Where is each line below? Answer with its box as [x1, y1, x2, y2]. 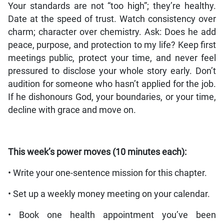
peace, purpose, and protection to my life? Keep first [7, 40, 216, 50]
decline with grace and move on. [7, 105, 136, 115]
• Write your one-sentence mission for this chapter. [7, 168, 207, 178]
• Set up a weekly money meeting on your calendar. [7, 189, 210, 199]
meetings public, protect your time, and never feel [7, 53, 216, 63]
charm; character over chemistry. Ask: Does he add [7, 27, 216, 37]
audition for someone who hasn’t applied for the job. [7, 79, 216, 89]
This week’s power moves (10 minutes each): [7, 147, 186, 157]
